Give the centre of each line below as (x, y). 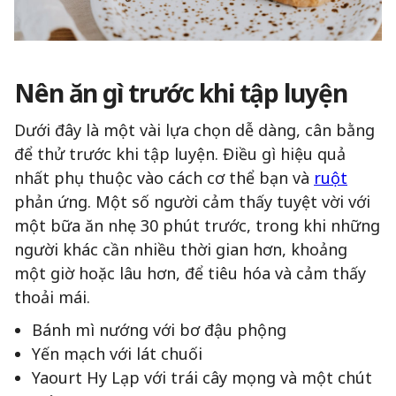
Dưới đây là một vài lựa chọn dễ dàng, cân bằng (194, 130)
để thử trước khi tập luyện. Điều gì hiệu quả (180, 154)
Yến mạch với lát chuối (117, 354)
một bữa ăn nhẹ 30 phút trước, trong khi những (197, 226)
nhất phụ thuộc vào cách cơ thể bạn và (164, 178)
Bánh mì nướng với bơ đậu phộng (159, 330)
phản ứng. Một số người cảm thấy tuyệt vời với (192, 202)
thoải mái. (52, 297)
